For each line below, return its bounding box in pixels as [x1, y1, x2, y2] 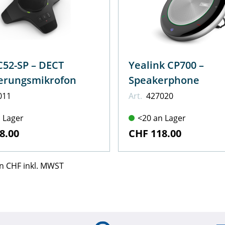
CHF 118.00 [128, 126, 181, 140]
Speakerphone [128, 73, 199, 87]
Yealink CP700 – [128, 58, 204, 72]
